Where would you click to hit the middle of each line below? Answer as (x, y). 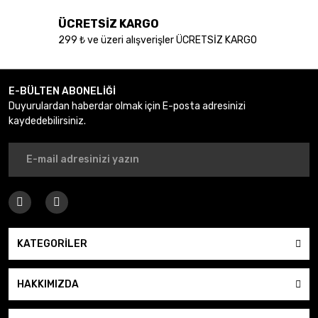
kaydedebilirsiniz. (47, 121)
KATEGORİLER (52, 243)
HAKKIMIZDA (48, 284)
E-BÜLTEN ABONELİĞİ (62, 91)
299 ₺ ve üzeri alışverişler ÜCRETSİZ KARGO (158, 40)
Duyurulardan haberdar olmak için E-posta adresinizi (127, 106)
